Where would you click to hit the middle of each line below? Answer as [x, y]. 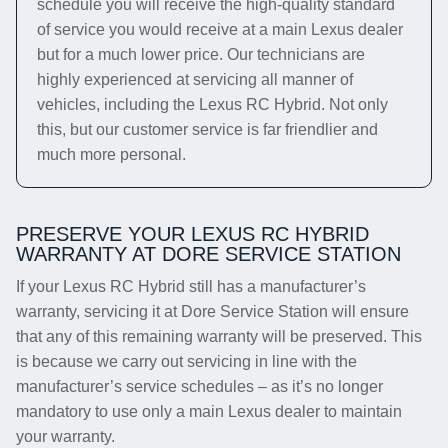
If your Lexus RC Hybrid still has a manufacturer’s [191, 286]
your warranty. [65, 436]
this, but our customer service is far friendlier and [207, 129]
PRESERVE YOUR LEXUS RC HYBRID [192, 234]
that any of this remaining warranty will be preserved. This [219, 336]
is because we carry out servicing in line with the [186, 361]
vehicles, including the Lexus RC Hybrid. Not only [212, 104]
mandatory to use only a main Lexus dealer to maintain [209, 411]
